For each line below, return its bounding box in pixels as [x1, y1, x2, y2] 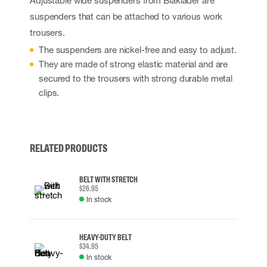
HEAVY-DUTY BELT [79, 232, 132, 242]
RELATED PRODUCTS [30, 142, 107, 154]
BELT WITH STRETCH [79, 175, 138, 184]
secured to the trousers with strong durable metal [39, 73, 233, 83]
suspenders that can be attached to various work [30, 11, 223, 21]
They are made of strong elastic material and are [39, 58, 228, 69]
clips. [39, 87, 60, 98]
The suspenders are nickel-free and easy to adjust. [39, 44, 237, 55]
